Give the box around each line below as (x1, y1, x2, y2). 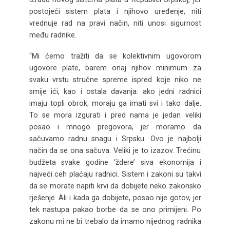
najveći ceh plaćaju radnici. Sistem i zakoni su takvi (29, 170, 201, 179)
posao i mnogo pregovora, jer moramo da (29, 123, 201, 131)
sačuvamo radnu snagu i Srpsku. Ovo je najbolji (29, 135, 201, 143)
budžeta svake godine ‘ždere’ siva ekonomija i (29, 158, 201, 167)
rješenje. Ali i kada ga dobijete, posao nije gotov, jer (29, 194, 201, 202)
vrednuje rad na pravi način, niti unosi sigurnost (29, 19, 201, 28)
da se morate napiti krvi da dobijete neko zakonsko (29, 182, 201, 190)
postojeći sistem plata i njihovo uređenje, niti (29, 7, 201, 16)
